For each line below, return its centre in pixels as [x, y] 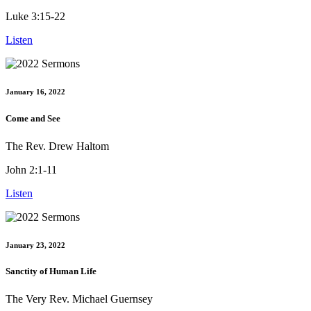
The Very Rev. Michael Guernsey [79, 299]
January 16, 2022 [35, 92]
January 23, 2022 [35, 245]
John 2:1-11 [31, 169]
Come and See [33, 119]
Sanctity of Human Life [51, 271]
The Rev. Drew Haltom [57, 146]
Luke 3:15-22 [35, 17]
